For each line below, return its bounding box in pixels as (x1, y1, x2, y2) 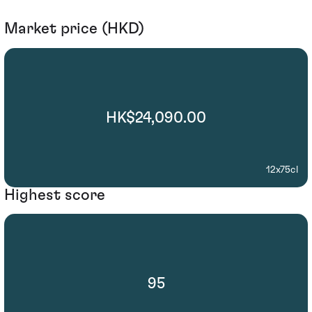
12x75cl (266, 164, 298, 175)
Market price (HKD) (4, 21, 144, 37)
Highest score (4, 187, 105, 203)
